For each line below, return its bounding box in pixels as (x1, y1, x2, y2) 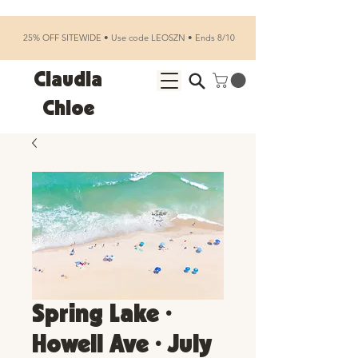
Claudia (34, 70, 102, 90)
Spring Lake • (32, 303, 172, 327)
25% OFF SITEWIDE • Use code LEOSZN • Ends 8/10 (21, 32, 235, 43)
